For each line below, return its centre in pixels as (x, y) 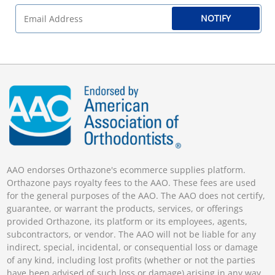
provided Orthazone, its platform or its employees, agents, (127, 221)
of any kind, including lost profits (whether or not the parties (131, 260)
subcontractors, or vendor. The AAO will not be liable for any (132, 234)
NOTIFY (216, 18)
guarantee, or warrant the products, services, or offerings (125, 208)
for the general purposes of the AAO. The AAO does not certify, (136, 195)
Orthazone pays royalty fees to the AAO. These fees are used (132, 182)
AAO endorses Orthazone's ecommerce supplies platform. (126, 169)
